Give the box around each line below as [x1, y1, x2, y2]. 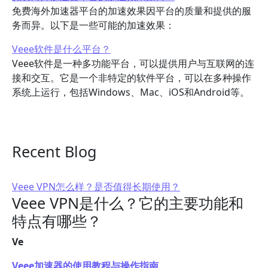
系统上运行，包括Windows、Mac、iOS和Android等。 [12, 86, 249, 99]
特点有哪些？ [12, 211, 102, 231]
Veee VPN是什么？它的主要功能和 [12, 193, 243, 213]
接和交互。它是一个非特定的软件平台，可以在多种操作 [12, 71, 251, 84]
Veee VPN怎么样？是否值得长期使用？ [12, 180, 180, 193]
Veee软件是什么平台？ [12, 42, 111, 56]
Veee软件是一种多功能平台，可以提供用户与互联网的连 [12, 57, 254, 70]
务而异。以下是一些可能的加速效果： [12, 19, 175, 32]
